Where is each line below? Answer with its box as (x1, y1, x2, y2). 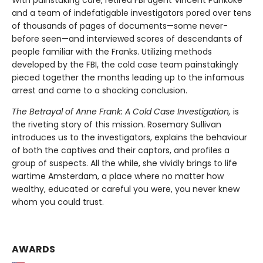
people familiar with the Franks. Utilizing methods (12, 45, 212, 58)
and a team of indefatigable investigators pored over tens (12, 6, 251, 19)
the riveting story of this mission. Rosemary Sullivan (12, 118, 221, 130)
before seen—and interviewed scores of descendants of (12, 32, 242, 45)
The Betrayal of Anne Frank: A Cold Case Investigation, (12, 105, 231, 117)
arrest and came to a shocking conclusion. (12, 84, 190, 96)
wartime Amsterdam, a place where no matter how (12, 170, 224, 182)
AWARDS (12, 242, 55, 256)
